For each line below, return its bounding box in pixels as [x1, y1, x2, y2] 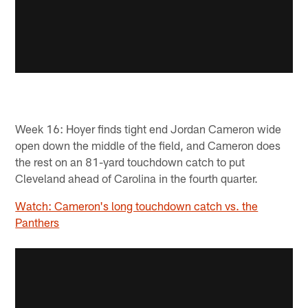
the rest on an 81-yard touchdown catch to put [15, 154, 245, 168]
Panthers [15, 214, 60, 229]
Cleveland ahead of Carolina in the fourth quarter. [15, 170, 258, 185]
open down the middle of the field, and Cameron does [15, 137, 281, 152]
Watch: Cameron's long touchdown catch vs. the [15, 198, 258, 212]
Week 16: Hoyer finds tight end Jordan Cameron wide [15, 121, 282, 135]
